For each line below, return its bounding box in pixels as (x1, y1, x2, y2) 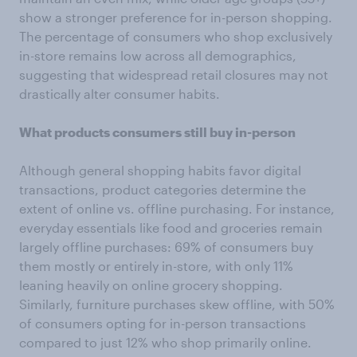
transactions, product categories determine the (19, 182, 306, 198)
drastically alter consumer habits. (19, 86, 220, 102)
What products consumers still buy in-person (19, 124, 296, 140)
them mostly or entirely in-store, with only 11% (19, 258, 293, 274)
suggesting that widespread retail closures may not (19, 67, 328, 83)
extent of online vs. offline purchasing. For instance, (19, 201, 335, 217)
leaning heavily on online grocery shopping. (19, 277, 283, 293)
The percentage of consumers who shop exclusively (19, 29, 332, 45)
